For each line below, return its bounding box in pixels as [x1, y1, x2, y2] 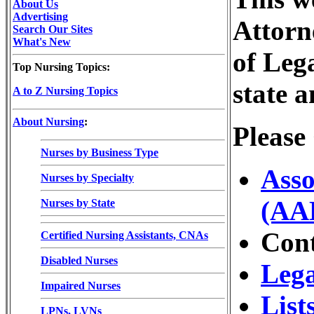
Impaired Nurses [41, 279, 121, 292]
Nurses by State [41, 196, 115, 209]
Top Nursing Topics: [13, 60, 110, 73]
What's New [13, 35, 71, 48]
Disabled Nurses [41, 254, 118, 266]
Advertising [13, 10, 68, 22]
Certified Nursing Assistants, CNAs [41, 228, 208, 241]
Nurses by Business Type [41, 146, 158, 158]
